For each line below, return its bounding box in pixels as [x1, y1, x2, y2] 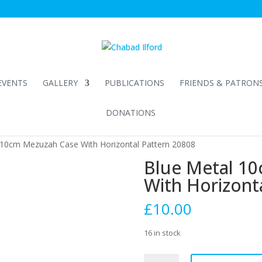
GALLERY [42, 77, 78, 88]
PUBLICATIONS [104, 77, 164, 88]
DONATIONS [105, 107, 156, 118]
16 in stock [143, 227, 181, 238]
